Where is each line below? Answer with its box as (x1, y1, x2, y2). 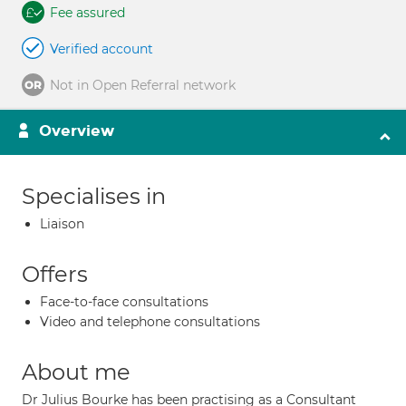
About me (22, 359, 130, 385)
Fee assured (50, 5, 125, 21)
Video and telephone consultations (40, 314, 260, 330)
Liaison (40, 216, 84, 232)
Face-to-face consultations (40, 294, 208, 310)
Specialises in (22, 183, 166, 209)
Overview (39, 121, 114, 140)
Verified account (50, 41, 153, 57)
